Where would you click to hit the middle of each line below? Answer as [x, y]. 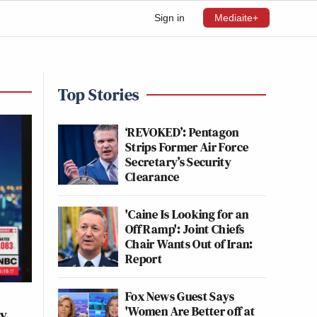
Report [144, 259]
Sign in [169, 18]
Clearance [152, 177]
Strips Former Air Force [187, 147]
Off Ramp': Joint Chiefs [185, 229]
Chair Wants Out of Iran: [189, 244]
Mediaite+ [236, 18]
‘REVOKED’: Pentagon [182, 132]
